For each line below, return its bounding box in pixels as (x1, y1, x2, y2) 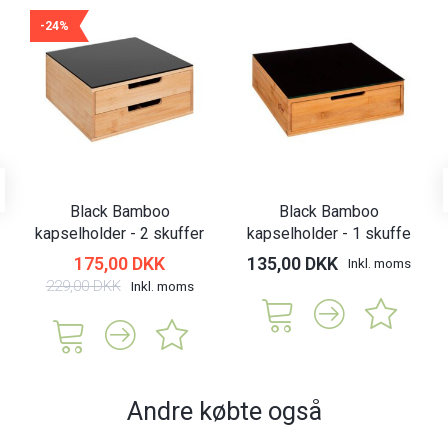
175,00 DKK (74, 253, 165, 275)
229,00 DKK (45, 277, 121, 296)
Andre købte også (126, 396, 322, 427)
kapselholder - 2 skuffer (35, 224, 204, 244)
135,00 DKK (246, 253, 338, 275)
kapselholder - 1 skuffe (246, 224, 411, 244)
